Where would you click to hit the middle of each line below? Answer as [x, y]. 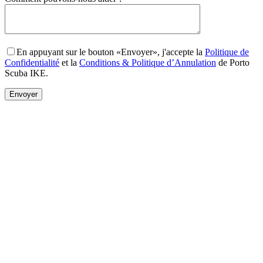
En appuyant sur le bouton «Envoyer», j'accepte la [111, 52]
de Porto [233, 62]
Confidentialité [32, 62]
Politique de [227, 52]
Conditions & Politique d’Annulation [148, 62]
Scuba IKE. [26, 73]
